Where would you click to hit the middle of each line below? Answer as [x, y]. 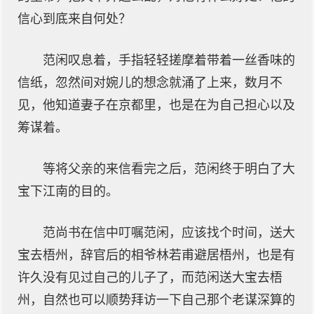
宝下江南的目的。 [68, 191]
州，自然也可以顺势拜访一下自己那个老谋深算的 [156, 300]
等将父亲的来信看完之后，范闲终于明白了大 [169, 169]
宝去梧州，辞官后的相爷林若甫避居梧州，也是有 [156, 255]
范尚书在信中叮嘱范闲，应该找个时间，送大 [169, 233]
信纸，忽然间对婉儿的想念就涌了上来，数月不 [150, 83]
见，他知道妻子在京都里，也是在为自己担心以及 [156, 105]
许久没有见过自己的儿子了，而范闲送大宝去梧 [150, 278]
